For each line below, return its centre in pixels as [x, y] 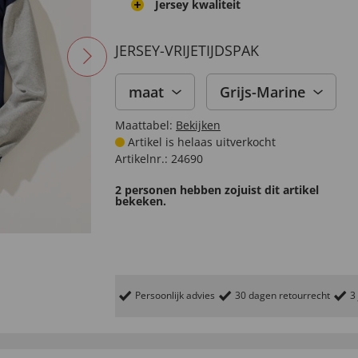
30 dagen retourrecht [282, 295]
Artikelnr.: [141, 159]
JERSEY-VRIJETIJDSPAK [187, 50]
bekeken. [141, 201]
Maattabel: [144, 125]
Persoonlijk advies [175, 295]
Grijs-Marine [263, 92]
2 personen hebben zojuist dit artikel [217, 190]
